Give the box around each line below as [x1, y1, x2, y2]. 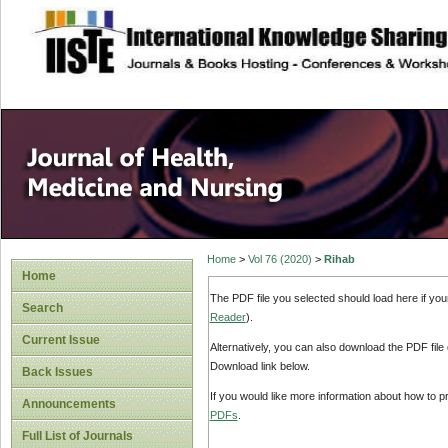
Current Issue [22, 333, 100, 347]
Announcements [22, 397, 116, 411]
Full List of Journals [22, 429, 133, 443]
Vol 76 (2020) [247, 253, 312, 266]
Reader [209, 310, 246, 323]
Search [22, 301, 63, 315]
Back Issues [22, 365, 93, 379]
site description [127, 21, 260, 41]
